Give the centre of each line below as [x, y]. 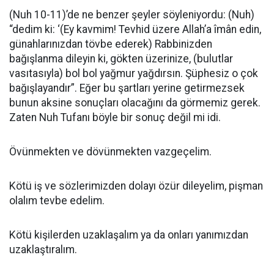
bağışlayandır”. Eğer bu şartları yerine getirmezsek [127, 88]
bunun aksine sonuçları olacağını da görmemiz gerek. [135, 102]
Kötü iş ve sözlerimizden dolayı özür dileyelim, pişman [136, 186]
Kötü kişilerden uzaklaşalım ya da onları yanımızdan [129, 235]
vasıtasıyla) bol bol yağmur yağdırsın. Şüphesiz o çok [134, 73]
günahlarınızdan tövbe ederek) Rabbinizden [111, 44]
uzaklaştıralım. [43, 249]
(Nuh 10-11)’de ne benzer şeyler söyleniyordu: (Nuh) [132, 14]
